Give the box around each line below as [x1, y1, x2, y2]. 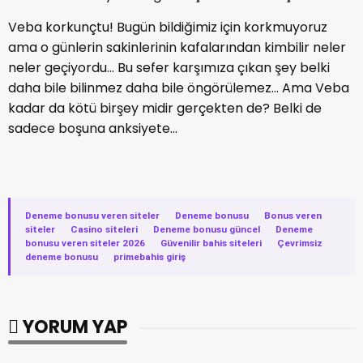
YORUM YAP [19, 314, 127, 340]
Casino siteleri [70, 223, 138, 235]
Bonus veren [264, 209, 322, 221]
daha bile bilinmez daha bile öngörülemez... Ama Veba [8, 78, 349, 97]
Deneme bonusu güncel [153, 223, 260, 235]
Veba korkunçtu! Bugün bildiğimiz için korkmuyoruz [8, 17, 327, 36]
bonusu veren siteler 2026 [25, 237, 145, 249]
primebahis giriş [113, 250, 186, 263]
